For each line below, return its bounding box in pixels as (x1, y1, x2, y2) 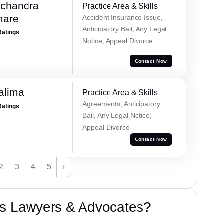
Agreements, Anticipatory (82, 99, 160, 108)
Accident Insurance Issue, (82, 13, 163, 21)
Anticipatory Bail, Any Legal (82, 25, 166, 33)
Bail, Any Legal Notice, (82, 111, 152, 119)
